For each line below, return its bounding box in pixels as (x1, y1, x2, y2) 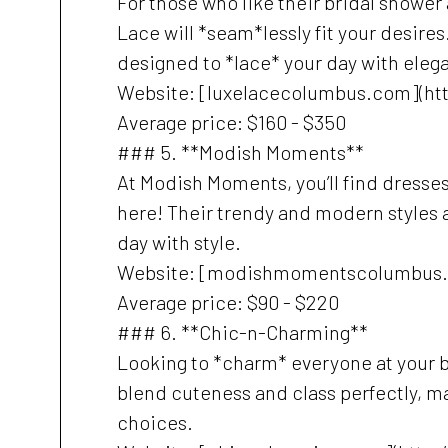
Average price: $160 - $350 (117, 110, 346, 134)
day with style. (117, 230, 241, 254)
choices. (117, 410, 193, 434)
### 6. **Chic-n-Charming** (117, 320, 368, 344)
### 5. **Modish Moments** (117, 140, 364, 164)
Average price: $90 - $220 (117, 290, 339, 314)
